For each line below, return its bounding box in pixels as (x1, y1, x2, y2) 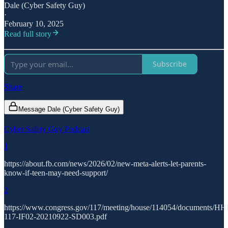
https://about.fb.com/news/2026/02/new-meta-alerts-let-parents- (4, 159, 206, 168)
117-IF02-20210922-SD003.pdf (4, 212, 107, 221)
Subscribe (153, 59, 187, 69)
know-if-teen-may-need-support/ (4, 168, 108, 177)
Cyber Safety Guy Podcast (4, 124, 90, 133)
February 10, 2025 (4, 19, 64, 28)
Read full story (4, 29, 51, 38)
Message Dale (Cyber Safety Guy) (18, 105, 120, 113)
